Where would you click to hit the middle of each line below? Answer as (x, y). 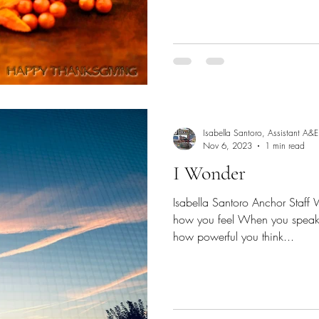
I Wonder (209, 173)
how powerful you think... (234, 236)
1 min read (285, 146)
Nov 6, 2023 (228, 146)
